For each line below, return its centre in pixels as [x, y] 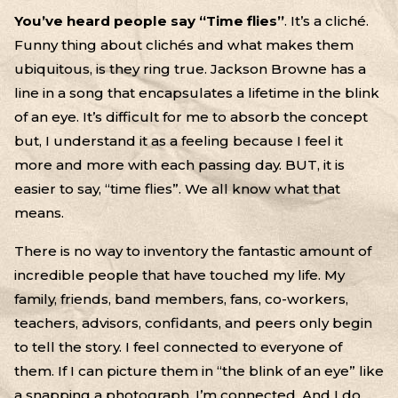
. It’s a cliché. [326, 20]
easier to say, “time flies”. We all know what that [177, 188]
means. [39, 212]
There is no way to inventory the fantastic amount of [193, 251]
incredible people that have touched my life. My [179, 275]
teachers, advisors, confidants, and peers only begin [193, 322]
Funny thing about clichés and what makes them [184, 44]
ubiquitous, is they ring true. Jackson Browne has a [190, 68]
